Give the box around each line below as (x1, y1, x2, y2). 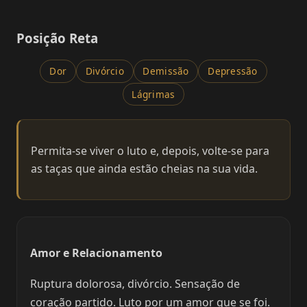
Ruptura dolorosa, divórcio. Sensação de (30, 276, 241, 292)
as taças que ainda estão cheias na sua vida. (30, 161, 258, 177)
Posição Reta (16, 29, 98, 47)
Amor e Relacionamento (30, 245, 163, 260)
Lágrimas (132, 88, 175, 101)
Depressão (208, 64, 258, 78)
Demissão (143, 64, 189, 78)
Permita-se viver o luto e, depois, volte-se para (30, 143, 269, 159)
